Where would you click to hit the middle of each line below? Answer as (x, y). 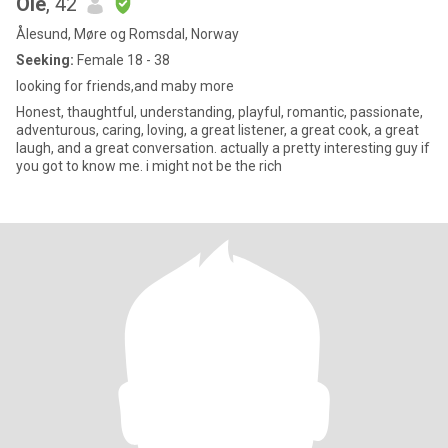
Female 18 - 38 (122, 60)
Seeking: (45, 60)
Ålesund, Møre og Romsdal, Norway (127, 34)
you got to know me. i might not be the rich (214, 166)
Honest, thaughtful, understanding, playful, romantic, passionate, (219, 112)
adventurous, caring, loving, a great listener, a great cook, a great (217, 130)
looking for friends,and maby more (125, 86)
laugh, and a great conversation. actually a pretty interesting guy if (223, 148)
